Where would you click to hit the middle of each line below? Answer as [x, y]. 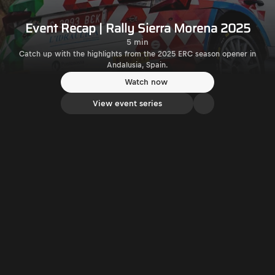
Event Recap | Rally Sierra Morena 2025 [137, 28]
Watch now [146, 82]
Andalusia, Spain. [137, 65]
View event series [127, 103]
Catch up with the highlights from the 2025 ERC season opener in [137, 54]
